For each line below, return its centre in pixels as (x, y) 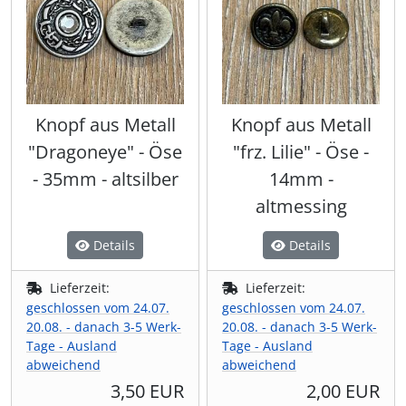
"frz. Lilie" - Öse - (301, 152)
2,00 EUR (343, 391)
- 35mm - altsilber (105, 179)
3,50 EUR (147, 391)
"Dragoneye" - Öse (105, 152)
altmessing (301, 207)
